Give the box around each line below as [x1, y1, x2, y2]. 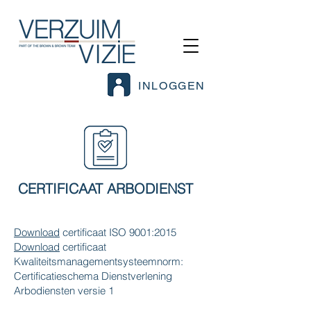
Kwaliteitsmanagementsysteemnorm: [14, 255, 183, 268]
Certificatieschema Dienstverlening [14, 269, 172, 283]
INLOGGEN [138, 78, 205, 92]
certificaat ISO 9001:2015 [60, 226, 176, 239]
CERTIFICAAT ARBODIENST [18, 180, 193, 197]
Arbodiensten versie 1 [14, 284, 114, 297]
